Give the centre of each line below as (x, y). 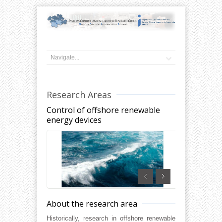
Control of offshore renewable (103, 110)
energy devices (74, 120)
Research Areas (79, 95)
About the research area (92, 203)
